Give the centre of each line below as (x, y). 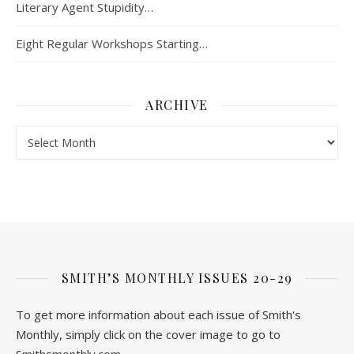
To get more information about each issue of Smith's (158, 315)
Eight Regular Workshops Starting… (112, 44)
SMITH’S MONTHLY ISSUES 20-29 (177, 278)
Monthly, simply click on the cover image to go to (148, 335)
